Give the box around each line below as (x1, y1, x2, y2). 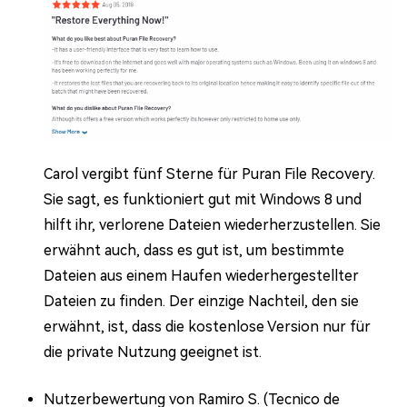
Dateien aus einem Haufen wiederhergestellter (44, 267, 359, 284)
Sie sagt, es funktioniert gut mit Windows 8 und (44, 191, 362, 208)
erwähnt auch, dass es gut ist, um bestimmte (44, 242, 344, 259)
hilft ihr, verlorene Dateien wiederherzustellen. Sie (44, 216, 381, 233)
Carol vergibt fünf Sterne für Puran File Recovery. (44, 165, 375, 183)
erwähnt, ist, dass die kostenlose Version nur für (44, 318, 371, 335)
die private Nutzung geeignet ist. (44, 343, 262, 361)
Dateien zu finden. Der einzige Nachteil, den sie (44, 293, 359, 310)
